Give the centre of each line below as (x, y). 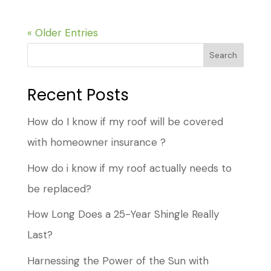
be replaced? (59, 188)
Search (224, 55)
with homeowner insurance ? (96, 142)
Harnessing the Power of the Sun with (118, 260)
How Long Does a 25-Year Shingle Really (123, 214)
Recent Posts (78, 95)
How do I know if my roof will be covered (125, 122)
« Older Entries (62, 33)
